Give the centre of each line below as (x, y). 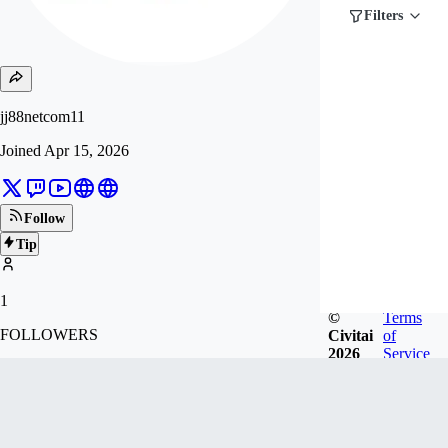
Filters (383, 15)
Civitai (350, 335)
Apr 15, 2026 (86, 150)
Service (406, 353)
